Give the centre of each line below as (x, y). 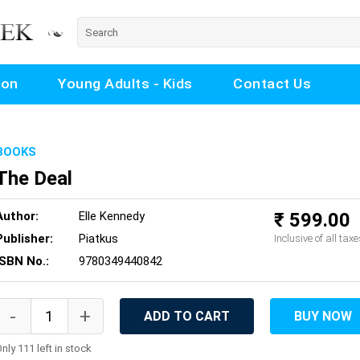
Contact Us (272, 84)
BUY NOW (323, 317)
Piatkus (98, 239)
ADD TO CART (186, 317)
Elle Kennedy (111, 217)
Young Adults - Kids (125, 84)
